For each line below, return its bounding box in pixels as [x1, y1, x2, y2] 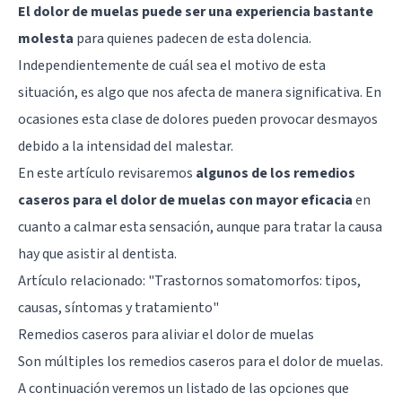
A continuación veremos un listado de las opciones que [18, 378, 349, 398]
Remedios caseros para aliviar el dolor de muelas [18, 324, 314, 345]
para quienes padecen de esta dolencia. [74, 28, 311, 48]
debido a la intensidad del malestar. [18, 135, 233, 156]
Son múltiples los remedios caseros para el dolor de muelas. [18, 351, 383, 371]
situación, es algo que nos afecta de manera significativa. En [18, 82, 381, 102]
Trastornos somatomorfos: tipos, [154, 270, 361, 291]
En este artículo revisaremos [18, 162, 196, 183]
